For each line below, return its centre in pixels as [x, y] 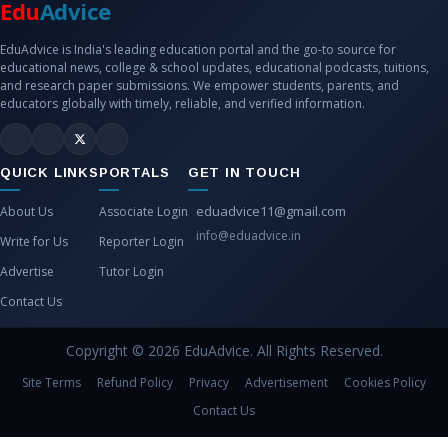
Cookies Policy [385, 382]
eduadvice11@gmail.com [270, 211]
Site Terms [51, 382]
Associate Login [143, 211]
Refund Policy [135, 382]
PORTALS [134, 172]
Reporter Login [141, 241]
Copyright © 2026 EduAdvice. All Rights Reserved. [224, 350]
